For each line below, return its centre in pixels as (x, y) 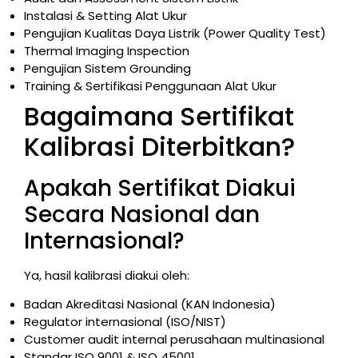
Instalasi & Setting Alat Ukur (105, 16)
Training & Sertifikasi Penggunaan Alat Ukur (150, 86)
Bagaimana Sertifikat (159, 117)
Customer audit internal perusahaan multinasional (174, 340)
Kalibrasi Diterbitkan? (159, 147)
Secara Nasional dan (142, 215)
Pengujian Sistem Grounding (107, 69)
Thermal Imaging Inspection (107, 51)
